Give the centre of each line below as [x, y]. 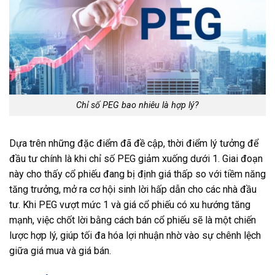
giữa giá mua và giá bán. [60, 250]
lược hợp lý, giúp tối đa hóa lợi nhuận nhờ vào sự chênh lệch [135, 235]
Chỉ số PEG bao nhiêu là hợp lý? [137, 106]
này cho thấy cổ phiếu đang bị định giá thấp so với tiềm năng [137, 174]
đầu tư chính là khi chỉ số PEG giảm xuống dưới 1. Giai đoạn [136, 158]
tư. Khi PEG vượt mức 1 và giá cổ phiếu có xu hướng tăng [130, 204]
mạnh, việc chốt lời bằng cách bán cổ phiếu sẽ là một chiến [133, 220]
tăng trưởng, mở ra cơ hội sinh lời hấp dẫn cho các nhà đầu [133, 189]
